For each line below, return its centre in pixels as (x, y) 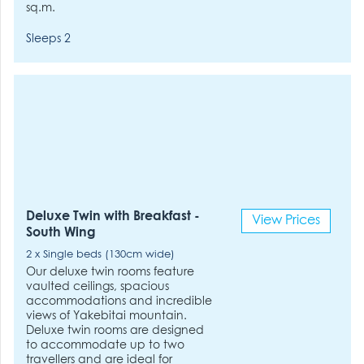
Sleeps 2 (49, 39)
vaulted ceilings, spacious (98, 287)
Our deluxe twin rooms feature (110, 272)
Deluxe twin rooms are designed (115, 331)
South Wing (61, 233)
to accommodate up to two (106, 345)
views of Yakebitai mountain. (107, 316)
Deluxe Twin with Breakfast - (113, 217)
